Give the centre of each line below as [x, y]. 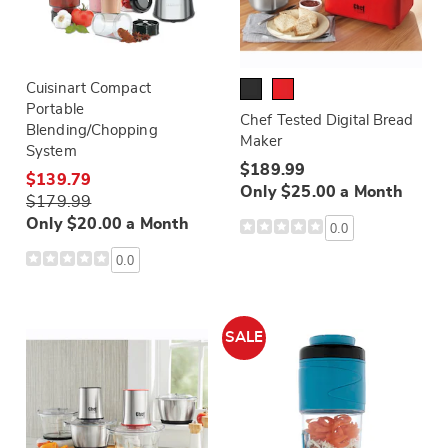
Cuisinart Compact [88, 88]
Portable [55, 109]
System [51, 151]
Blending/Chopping [92, 130]
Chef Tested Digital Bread [327, 120]
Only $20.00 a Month [107, 224]
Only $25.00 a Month [321, 192]
